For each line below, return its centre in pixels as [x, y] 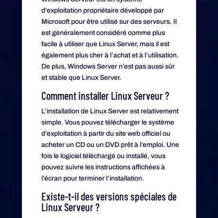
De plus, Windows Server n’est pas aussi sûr [108, 66]
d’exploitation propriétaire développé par [102, 10]
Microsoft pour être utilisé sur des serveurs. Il [109, 21]
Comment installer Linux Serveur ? [105, 95]
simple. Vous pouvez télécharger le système [108, 122]
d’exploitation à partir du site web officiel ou [106, 133]
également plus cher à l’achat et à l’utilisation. [110, 55]
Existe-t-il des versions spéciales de [109, 196]
